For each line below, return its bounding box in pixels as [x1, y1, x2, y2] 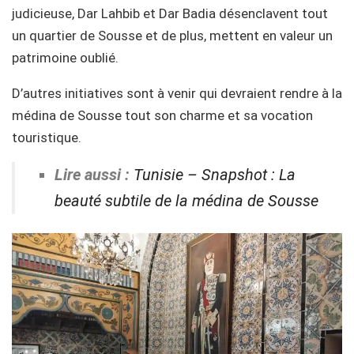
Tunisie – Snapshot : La [134, 165, 296, 185]
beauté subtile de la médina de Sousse [55, 191, 319, 211]
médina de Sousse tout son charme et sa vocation [12, 107, 313, 124]
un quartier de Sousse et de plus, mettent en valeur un [12, 28, 333, 44]
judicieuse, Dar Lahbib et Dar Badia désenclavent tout [12, 6, 328, 22]
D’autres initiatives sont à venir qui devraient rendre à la [12, 85, 342, 102]
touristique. [12, 130, 81, 146]
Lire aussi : [55, 165, 134, 185]
